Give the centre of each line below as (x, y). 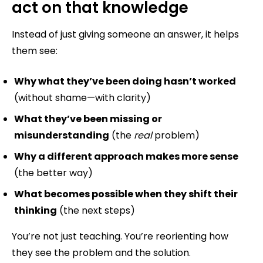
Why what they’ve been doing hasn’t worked (125, 81)
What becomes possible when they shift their (126, 194)
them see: (35, 50)
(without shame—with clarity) (82, 97)
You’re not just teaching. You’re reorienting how (120, 236)
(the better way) (53, 173)
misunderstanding (62, 135)
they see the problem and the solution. (101, 252)
